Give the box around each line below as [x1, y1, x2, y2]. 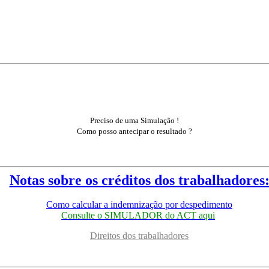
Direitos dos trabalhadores [90, 231, 189, 241]
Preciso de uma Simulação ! [90, 116, 179, 125]
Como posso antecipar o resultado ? [77, 127, 192, 136]
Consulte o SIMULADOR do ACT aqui [61, 210, 215, 221]
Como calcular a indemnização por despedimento [46, 199, 232, 210]
